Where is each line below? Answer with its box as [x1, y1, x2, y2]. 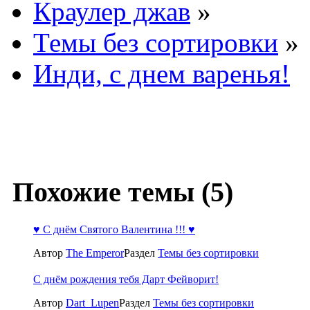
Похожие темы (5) [6, 176, 233, 208]
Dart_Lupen [66, 296, 119, 309]
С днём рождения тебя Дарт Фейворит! [33, 273, 219, 285]
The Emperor [66, 246, 124, 259]
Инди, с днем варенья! [33, 59, 290, 89]
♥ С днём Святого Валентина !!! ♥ [33, 223, 195, 235]
